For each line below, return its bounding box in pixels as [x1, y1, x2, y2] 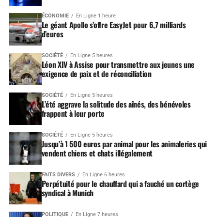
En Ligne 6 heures [82, 171, 125, 178]
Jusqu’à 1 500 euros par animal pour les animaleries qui [41, 138, 207, 150]
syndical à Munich [41, 186, 94, 199]
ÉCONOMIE [41, 12, 69, 19]
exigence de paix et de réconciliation [41, 67, 152, 79]
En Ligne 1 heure [76, 12, 116, 19]
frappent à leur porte [41, 107, 105, 119]
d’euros [41, 28, 63, 40]
